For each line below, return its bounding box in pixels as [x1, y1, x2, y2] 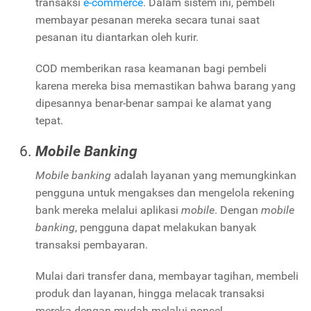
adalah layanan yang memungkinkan [111, 168, 296, 182]
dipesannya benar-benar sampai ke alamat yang [35, 96, 271, 110]
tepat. [35, 113, 63, 127]
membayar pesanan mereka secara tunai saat [35, 12, 260, 26]
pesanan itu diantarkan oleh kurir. [35, 30, 201, 44]
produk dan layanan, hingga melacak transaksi [35, 286, 264, 300]
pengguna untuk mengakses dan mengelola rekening [35, 185, 294, 199]
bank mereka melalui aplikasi [35, 203, 181, 217]
